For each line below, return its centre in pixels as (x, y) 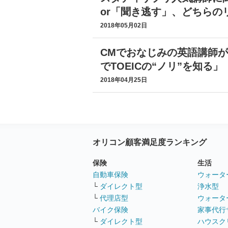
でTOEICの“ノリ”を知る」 (162, 66)
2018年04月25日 (124, 80)
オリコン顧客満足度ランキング (150, 142)
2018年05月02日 (124, 25)
